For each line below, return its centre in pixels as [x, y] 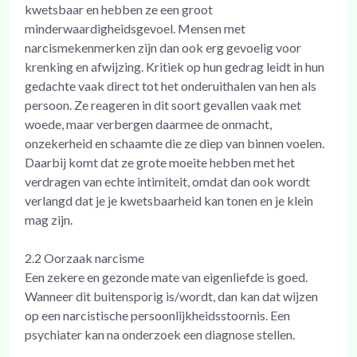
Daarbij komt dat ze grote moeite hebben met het [160, 162]
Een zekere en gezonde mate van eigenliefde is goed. [167, 277]
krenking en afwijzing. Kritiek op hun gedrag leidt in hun [175, 66]
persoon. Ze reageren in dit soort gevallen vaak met [163, 104]
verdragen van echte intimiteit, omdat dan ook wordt [168, 181]
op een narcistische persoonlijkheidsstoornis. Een [158, 315]
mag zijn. [49, 219]
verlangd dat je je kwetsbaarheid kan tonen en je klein [169, 200]
